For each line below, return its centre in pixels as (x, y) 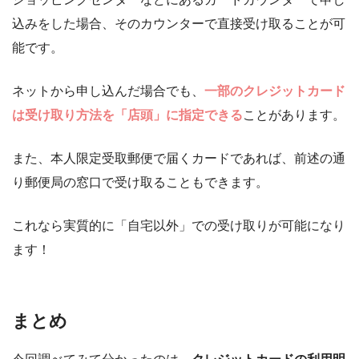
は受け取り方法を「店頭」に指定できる (127, 115)
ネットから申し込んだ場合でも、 (108, 91)
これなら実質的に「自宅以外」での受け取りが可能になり (179, 225)
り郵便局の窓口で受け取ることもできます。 (140, 182)
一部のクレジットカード (275, 91)
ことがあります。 (294, 115)
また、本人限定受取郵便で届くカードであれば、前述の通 (179, 158)
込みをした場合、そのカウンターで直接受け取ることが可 (179, 23)
